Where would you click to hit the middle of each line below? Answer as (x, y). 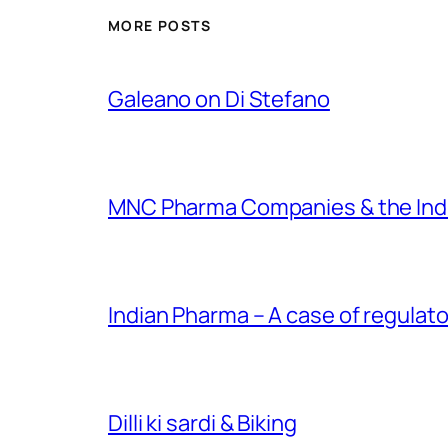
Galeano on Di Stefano (219, 99)
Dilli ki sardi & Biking (202, 423)
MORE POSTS (159, 26)
